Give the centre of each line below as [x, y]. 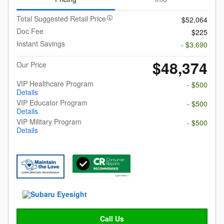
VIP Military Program [49, 121]
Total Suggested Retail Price [61, 18]
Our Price [31, 64]
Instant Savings [41, 43]
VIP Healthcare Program [55, 83]
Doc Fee [30, 31]
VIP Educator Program [52, 102]
